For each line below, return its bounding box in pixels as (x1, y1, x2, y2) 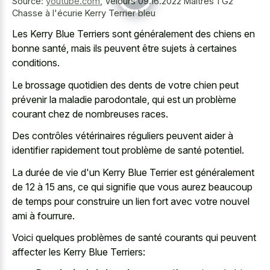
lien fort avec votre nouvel (136, 195, 250, 207)
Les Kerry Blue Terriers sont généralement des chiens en (12, 28, 255, 40)
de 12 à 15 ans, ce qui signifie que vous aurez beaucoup (12, 180, 253, 193)
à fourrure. (27, 209, 75, 222)
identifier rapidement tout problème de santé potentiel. (12, 144, 244, 156)
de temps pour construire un (12, 195, 136, 207)
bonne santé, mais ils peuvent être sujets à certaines (12, 42, 237, 54)
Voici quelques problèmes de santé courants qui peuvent (12, 231, 256, 243)
